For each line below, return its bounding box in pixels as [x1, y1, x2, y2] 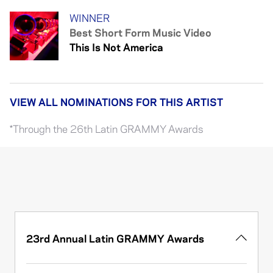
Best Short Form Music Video [69, 28, 211, 38]
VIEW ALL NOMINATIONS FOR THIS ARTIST [10, 97, 223, 108]
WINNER [69, 13, 110, 24]
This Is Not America [69, 43, 163, 53]
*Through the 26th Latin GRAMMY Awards [10, 124, 203, 135]
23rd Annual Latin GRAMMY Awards [26, 230, 204, 245]
